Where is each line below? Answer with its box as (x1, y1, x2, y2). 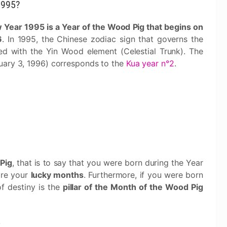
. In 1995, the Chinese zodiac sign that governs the (2, 34, 203, 44)
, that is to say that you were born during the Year (12, 158, 203, 168)
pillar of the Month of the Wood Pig (62, 182, 203, 192)
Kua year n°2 (126, 58, 174, 68)
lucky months (30, 170, 84, 180)
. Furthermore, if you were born (83, 170, 203, 180)
